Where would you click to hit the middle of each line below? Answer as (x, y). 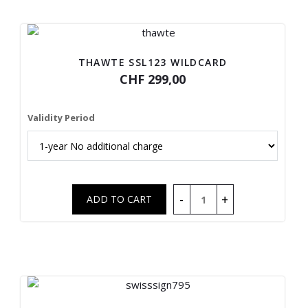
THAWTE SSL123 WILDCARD (153, 62)
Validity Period (61, 118)
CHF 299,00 (153, 79)
